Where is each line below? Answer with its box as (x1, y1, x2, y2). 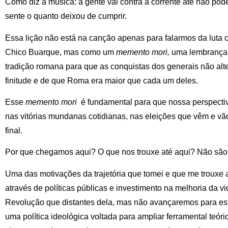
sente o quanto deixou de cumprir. (5, 12, 127, 21)
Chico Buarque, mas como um (5, 47, 116, 56)
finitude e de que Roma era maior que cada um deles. (5, 76, 198, 85)
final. (5, 126, 22, 135)
